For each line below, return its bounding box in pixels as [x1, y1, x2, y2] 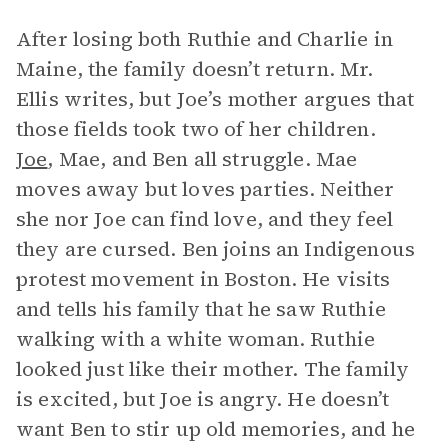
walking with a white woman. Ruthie [16, 325, 376, 353]
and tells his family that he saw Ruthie [16, 295, 386, 323]
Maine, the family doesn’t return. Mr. [16, 55, 374, 83]
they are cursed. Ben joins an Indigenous [16, 235, 415, 263]
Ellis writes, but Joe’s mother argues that [16, 85, 415, 113]
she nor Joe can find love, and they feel [16, 205, 393, 233]
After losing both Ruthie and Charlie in [16, 25, 393, 53]
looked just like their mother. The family [16, 355, 410, 383]
